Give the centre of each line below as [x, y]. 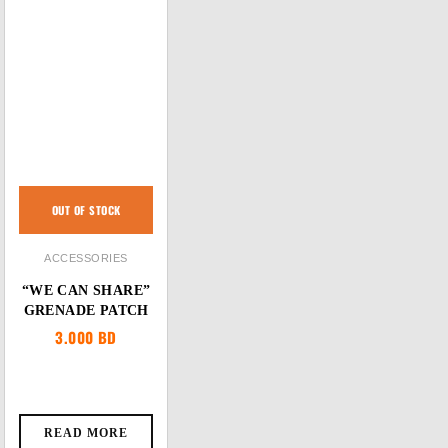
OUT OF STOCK [86, 210]
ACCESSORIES [86, 258]
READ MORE [86, 433]
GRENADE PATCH [86, 310]
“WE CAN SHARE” [86, 290]
